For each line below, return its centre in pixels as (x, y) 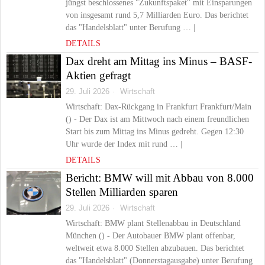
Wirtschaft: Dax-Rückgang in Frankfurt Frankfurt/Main (159, 107)
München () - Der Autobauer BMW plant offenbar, (151, 236)
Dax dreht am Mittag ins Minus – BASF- (159, 61)
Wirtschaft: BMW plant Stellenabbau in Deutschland (153, 223)
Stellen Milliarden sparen (122, 192)
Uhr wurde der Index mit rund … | (124, 144)
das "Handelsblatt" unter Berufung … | (130, 28)
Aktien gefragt (98, 75)
